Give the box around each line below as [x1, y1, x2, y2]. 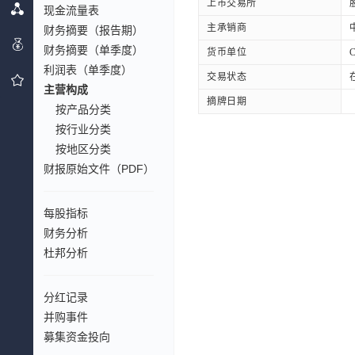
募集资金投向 [44, 330, 110, 343]
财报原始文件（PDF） [44, 162, 155, 175]
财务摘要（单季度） [44, 44, 143, 56]
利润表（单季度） [44, 63, 132, 76]
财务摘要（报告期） [44, 24, 143, 36]
